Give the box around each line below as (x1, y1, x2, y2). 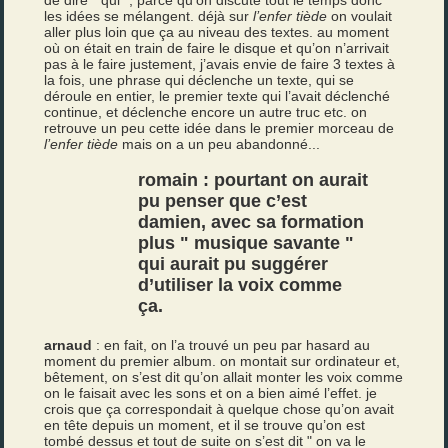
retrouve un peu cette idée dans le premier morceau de (44, 120, 395, 136)
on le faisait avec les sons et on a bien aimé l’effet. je (44, 385, 378, 401)
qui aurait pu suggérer (138, 254, 329, 274)
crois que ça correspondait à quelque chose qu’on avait (44, 401, 395, 417)
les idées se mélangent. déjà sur (44, 8, 254, 24)
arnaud (44, 337, 93, 353)
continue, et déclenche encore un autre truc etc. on (44, 104, 368, 120)
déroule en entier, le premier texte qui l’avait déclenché (44, 88, 391, 104)
